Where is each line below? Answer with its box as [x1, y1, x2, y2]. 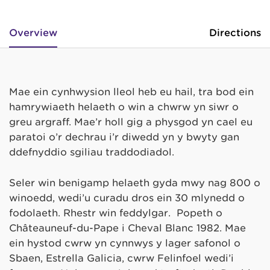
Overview [9, 27, 57, 39]
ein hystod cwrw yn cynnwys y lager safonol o [9, 237, 240, 249]
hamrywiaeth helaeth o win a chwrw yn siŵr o [9, 101, 239, 113]
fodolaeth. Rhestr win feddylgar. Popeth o [9, 207, 222, 219]
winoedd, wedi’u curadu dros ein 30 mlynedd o [9, 192, 245, 204]
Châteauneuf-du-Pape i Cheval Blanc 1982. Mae [9, 222, 246, 234]
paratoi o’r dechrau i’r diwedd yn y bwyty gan [9, 131, 239, 143]
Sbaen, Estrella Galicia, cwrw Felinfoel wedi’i [9, 252, 234, 264]
